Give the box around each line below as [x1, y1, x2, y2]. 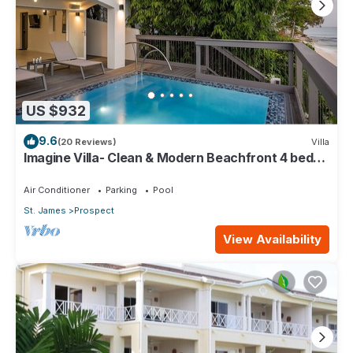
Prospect [74, 205, 114, 216]
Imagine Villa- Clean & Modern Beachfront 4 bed [24, 150, 314, 165]
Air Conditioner [24, 184, 90, 195]
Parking [106, 184, 137, 195]
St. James [24, 205, 66, 216]
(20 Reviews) [58, 136, 117, 147]
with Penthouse [24, 164, 119, 180]
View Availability [223, 231, 321, 247]
